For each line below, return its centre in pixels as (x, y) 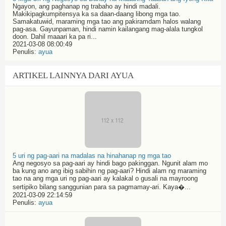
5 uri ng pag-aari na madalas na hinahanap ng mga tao (92, 156)
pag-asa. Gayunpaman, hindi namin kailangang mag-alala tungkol (108, 29)
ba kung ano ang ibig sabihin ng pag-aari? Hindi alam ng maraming (109, 171)
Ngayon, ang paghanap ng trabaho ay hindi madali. (87, 6)
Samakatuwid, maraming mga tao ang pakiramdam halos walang (107, 21)
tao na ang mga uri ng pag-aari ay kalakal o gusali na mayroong (105, 178)
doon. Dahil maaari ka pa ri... (55, 37)
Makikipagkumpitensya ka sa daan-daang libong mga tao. (97, 14)
